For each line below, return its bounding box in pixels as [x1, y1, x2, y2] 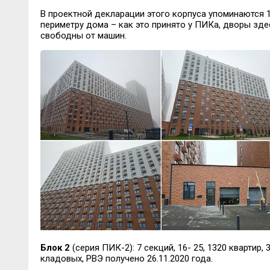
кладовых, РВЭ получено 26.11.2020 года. [40, 253, 213, 264]
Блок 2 [40, 242, 70, 253]
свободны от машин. [40, 30, 127, 41]
